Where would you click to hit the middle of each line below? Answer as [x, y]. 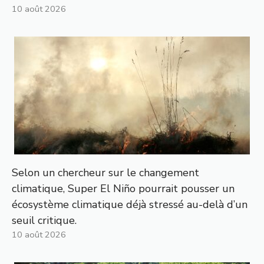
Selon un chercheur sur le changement [105, 173]
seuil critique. [44, 221]
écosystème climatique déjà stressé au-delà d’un [130, 205]
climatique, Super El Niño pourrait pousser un [123, 189]
